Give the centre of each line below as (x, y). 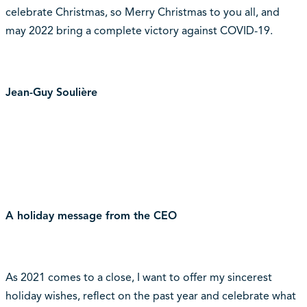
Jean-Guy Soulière (51, 93)
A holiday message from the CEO (91, 216)
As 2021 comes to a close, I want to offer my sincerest (138, 278)
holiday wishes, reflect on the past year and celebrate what (150, 296)
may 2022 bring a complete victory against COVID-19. (139, 31)
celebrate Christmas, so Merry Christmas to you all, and (142, 13)
